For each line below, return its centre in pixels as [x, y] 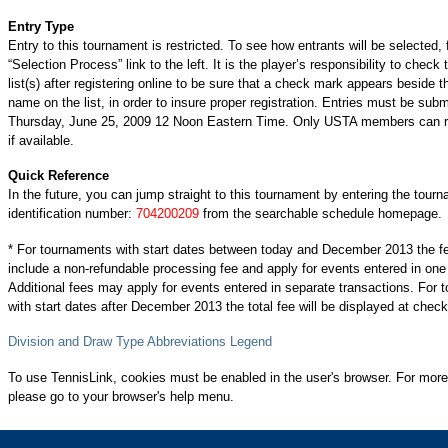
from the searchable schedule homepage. [320, 213]
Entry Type [41, 26]
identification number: [72, 213]
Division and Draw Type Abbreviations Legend [140, 341]
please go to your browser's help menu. [121, 396]
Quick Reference [58, 175]
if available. [41, 140]
